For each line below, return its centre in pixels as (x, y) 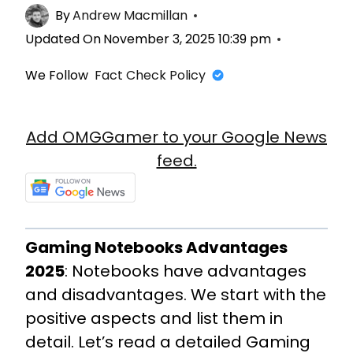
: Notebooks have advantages (186, 271)
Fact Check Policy (150, 75)
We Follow (57, 75)
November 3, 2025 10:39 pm (188, 39)
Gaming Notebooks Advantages (156, 247)
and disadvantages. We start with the (176, 295)
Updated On (63, 39)
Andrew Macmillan (130, 15)
